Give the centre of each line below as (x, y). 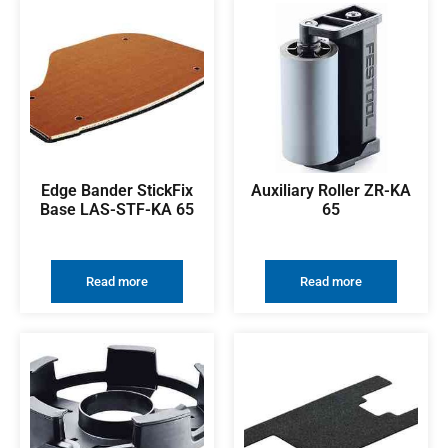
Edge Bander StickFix (117, 190)
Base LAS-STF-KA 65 (117, 209)
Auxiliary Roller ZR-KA (331, 190)
